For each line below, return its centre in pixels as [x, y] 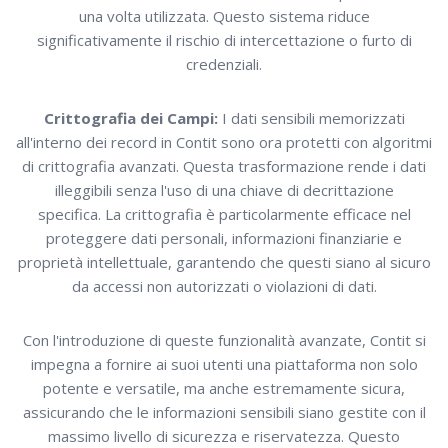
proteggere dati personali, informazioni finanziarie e [224, 238]
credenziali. [224, 64]
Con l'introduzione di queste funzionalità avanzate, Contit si [224, 340]
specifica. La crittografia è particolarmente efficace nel [224, 214]
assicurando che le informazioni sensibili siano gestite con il [224, 412]
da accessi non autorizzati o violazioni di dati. [224, 286]
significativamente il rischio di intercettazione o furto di [224, 40]
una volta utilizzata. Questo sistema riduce [224, 16]
